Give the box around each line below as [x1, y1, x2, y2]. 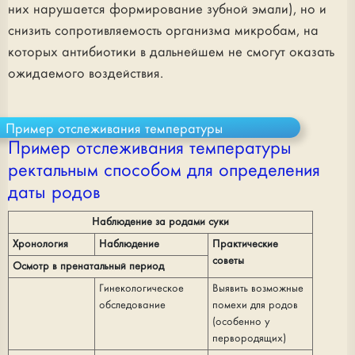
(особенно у [212, 316, 270, 327]
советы [212, 255, 244, 266]
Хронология [13, 239, 68, 250]
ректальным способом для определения [8, 162, 320, 181]
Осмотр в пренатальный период [13, 261, 164, 272]
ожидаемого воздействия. [8, 67, 163, 81]
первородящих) [212, 333, 286, 344]
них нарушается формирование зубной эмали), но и [8, 2, 326, 17]
